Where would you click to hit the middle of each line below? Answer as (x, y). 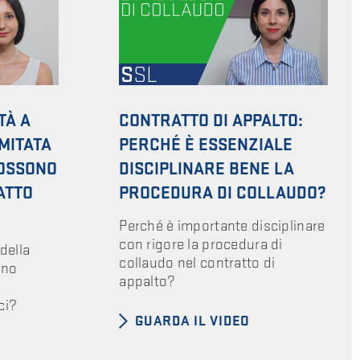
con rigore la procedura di (201, 244)
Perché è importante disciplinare (222, 226)
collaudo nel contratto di (197, 263)
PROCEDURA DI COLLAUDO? (223, 194)
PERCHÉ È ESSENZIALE (206, 145)
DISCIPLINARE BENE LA (207, 170)
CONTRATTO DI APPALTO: (211, 121)
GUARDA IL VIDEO (193, 321)
